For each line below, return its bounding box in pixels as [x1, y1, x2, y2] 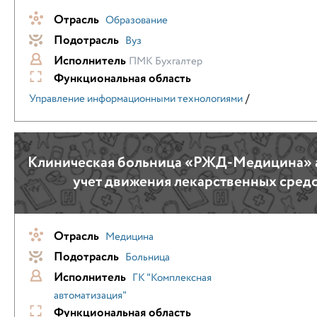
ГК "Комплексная [132, 270, 212, 286]
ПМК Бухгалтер [129, 54, 202, 69]
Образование [105, 13, 168, 28]
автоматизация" [54, 288, 127, 304]
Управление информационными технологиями [29, 91, 243, 107]
